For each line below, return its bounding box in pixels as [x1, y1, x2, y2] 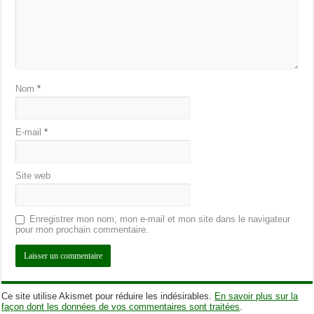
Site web [15, 170, 51, 181]
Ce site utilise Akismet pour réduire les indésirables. [1, 290, 215, 301]
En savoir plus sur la [214, 290, 299, 301]
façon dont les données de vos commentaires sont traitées [1, 301, 240, 312]
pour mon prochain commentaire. [15, 224, 149, 235]
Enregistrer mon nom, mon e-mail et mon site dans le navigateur [29, 213, 291, 224]
